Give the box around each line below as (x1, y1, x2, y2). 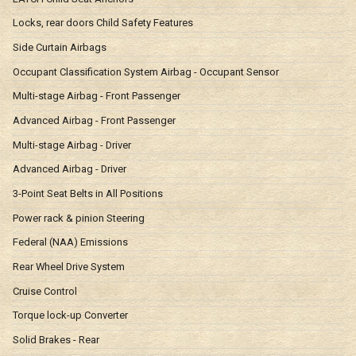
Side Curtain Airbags (13, 41, 106, 53)
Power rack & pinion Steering (13, 211, 145, 224)
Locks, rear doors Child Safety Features (13, 17, 193, 29)
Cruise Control (13, 284, 77, 297)
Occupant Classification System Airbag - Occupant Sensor (13, 65, 279, 78)
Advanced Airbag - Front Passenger (13, 114, 176, 126)
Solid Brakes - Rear (13, 333, 99, 346)
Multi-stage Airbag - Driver (13, 138, 131, 151)
